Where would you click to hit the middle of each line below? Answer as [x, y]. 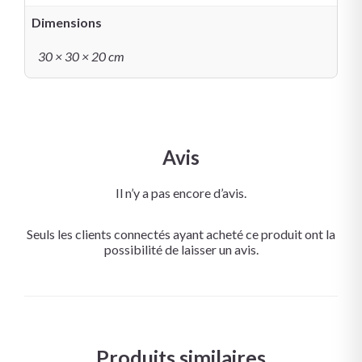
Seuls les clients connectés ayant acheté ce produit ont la [181, 234]
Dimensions [67, 23]
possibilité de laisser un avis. [181, 249]
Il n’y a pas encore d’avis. [181, 193]
